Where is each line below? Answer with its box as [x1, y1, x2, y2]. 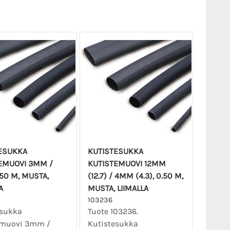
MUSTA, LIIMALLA [87, 183, 148, 194]
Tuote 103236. [87, 206, 138, 217]
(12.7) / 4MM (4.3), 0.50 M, [87, 171, 183, 181]
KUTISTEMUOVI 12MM [87, 159, 166, 169]
